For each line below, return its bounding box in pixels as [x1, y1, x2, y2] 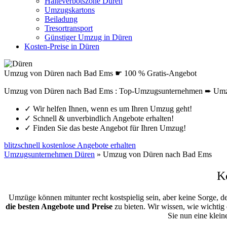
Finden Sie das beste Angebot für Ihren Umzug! [31, 124, 186, 132]
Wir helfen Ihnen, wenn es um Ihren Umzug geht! [31, 104, 192, 113]
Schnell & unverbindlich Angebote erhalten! [31, 114, 174, 123]
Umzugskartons [45, 6, 95, 14]
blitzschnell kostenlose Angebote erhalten [4, 141, 136, 149]
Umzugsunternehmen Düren [4, 150, 95, 159]
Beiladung [45, 15, 78, 23]
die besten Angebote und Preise [5, 202, 112, 211]
